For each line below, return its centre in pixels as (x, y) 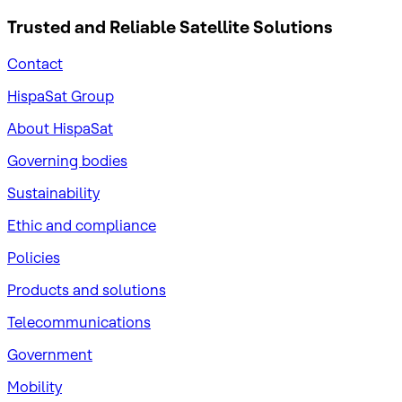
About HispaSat (60, 128)
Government (50, 354)
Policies (34, 257)
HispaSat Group (61, 96)
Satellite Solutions (254, 28)
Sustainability (53, 192)
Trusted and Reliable (92, 28)
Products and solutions (87, 289)
